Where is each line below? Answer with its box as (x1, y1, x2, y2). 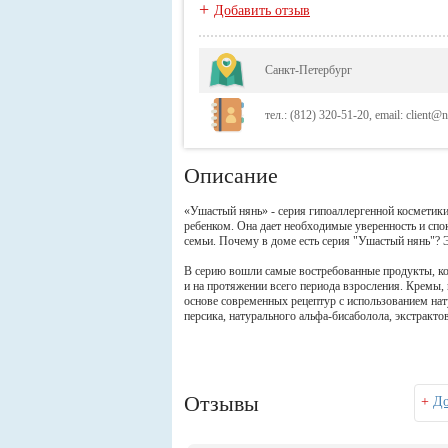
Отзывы (184, 391, 259, 416)
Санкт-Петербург (265, 63, 352, 77)
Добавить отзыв (214, 3, 310, 18)
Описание (184, 163, 278, 188)
